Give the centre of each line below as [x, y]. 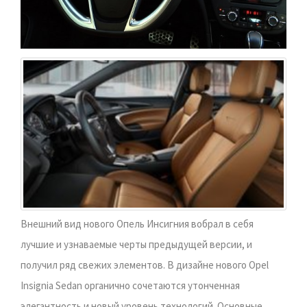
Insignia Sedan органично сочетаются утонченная [130, 285]
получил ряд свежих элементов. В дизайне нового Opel [145, 265]
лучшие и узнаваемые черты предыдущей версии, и [136, 244]
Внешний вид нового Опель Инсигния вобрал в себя [137, 224]
